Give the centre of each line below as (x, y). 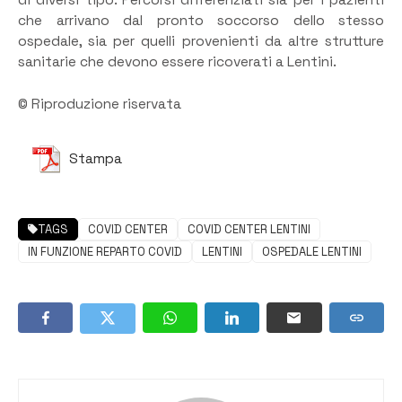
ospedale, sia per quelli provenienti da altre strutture (201, 42)
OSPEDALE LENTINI (312, 251)
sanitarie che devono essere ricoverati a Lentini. (177, 62)
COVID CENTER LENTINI (249, 229)
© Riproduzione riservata (100, 104)
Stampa (96, 158)
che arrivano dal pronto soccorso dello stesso (201, 21)
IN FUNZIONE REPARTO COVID (105, 251)
